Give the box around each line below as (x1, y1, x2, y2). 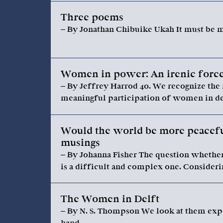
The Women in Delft (61, 193, 159, 205)
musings (61, 137, 100, 149)
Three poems (61, 11, 123, 23)
